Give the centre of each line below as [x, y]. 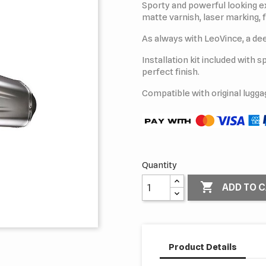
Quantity [159, 165]
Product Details [203, 247]
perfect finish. [171, 72]
